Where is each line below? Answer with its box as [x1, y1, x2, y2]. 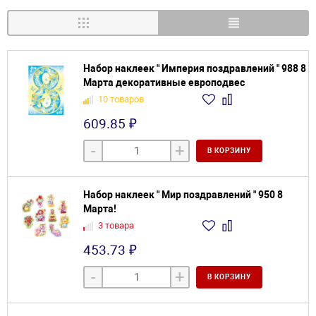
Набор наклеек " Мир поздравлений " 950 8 [83, 189, 283, 201]
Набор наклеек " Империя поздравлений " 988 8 [83, 63, 306, 75]
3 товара [98, 220, 134, 231]
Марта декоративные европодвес [83, 77, 245, 89]
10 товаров [98, 94, 144, 105]
